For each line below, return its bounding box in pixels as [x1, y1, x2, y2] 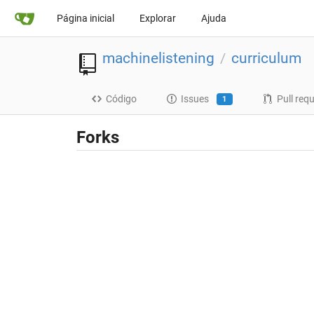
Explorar [139, 13, 176, 24]
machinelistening [102, 49, 214, 67]
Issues [180, 93, 209, 105]
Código [105, 93, 137, 105]
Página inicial [57, 13, 114, 24]
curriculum [231, 49, 301, 67]
